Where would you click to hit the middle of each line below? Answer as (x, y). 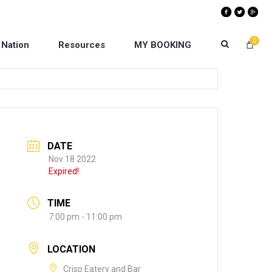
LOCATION (72, 249)
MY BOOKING (163, 45)
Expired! (64, 172)
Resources (82, 45)
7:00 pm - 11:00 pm (86, 217)
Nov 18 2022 (73, 159)
